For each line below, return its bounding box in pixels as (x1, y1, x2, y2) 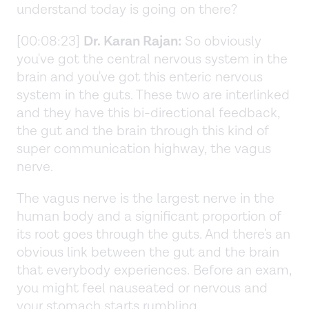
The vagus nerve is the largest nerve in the (17, 189, 275, 208)
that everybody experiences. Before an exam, (17, 261, 292, 279)
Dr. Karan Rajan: (83, 32, 181, 50)
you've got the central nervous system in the (17, 50, 288, 68)
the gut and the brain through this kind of (17, 121, 269, 140)
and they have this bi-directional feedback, (17, 103, 280, 122)
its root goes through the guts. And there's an (17, 225, 290, 243)
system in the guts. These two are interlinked (17, 86, 290, 104)
